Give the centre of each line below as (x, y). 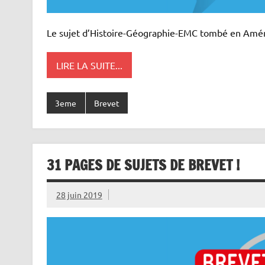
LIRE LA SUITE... (89, 65)
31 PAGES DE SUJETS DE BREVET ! (143, 165)
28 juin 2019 (79, 195)
